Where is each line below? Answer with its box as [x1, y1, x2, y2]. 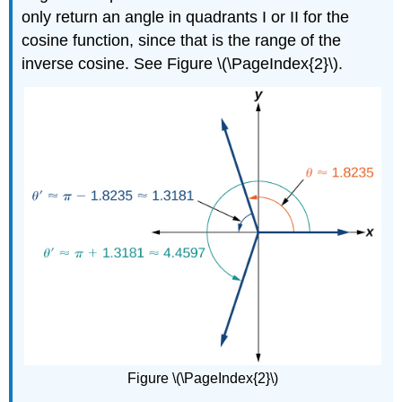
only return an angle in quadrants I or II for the [22, 8, 350, 27]
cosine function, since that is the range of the [22, 31, 342, 50]
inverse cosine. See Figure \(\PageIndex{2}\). [22, 55, 344, 74]
